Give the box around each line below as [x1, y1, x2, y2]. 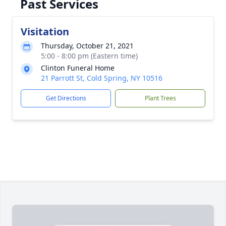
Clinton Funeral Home [41, 63, 115, 73]
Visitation [21, 25, 69, 38]
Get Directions [45, 94, 86, 102]
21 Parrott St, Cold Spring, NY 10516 [41, 73, 162, 83]
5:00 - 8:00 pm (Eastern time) [41, 51, 138, 61]
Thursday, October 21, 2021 [41, 41, 134, 50]
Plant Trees [144, 94, 176, 102]
